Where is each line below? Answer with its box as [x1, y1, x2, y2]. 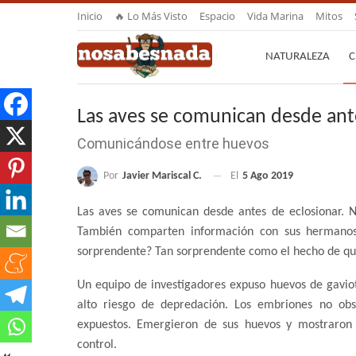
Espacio [199, 9, 235, 23]
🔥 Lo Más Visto [114, 9, 188, 23]
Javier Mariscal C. [122, 169, 202, 182]
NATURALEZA [265, 51, 330, 63]
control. [77, 339, 117, 352]
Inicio [77, 9, 103, 23]
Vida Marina [247, 9, 304, 23]
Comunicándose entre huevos [77, 134, 269, 152]
